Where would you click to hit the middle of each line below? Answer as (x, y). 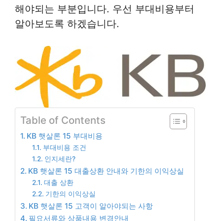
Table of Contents (63, 120)
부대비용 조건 (64, 148)
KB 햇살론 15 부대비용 (65, 136)
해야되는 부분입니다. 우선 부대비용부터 (105, 9)
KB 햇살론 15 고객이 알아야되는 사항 (91, 206)
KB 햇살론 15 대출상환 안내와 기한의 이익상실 (106, 171)
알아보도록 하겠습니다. (67, 23)
